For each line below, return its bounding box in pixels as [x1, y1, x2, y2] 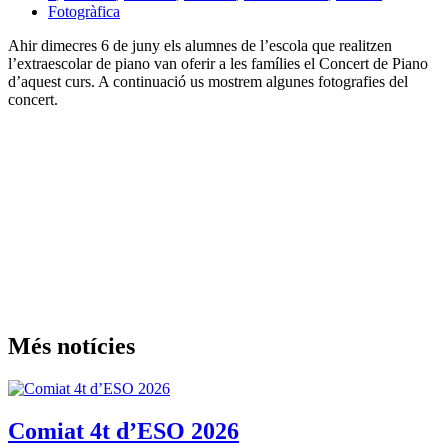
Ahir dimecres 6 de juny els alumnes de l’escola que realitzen [8, 37, 392, 55]
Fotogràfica [48, 3, 120, 21]
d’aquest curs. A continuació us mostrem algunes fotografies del [8, 73, 408, 91]
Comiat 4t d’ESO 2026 [8, 417, 239, 444]
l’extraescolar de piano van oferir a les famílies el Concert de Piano [8, 55, 428, 73]
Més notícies [8, 332, 135, 359]
